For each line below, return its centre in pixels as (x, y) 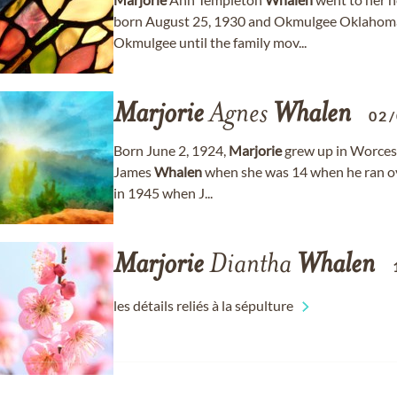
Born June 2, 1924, (171, 150)
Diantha (250, 266)
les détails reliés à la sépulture (203, 305)
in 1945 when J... (163, 193)
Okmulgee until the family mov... (210, 42)
